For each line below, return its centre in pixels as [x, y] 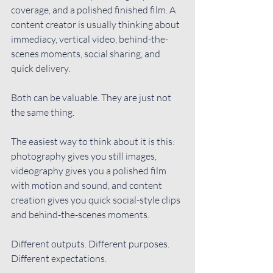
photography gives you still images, [85, 156]
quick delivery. [41, 68]
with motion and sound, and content [87, 185]
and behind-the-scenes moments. [80, 214]
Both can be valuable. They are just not [92, 97]
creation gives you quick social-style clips [97, 200]
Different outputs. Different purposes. [91, 243]
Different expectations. [59, 258]
